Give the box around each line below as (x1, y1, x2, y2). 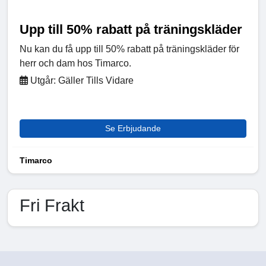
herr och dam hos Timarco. (20, 58, 131, 69)
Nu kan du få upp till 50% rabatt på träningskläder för (20, 44, 239, 55)
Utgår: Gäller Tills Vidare (28, 75, 134, 86)
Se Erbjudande (105, 123, 161, 134)
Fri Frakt (20, 196, 84, 216)
